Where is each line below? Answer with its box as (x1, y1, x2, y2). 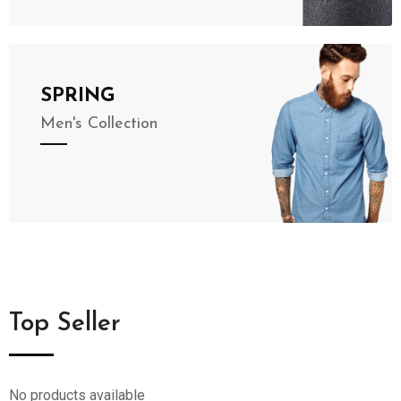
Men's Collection (40, 115, 158, 132)
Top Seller (9, 311, 121, 337)
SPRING (40, 86, 115, 107)
